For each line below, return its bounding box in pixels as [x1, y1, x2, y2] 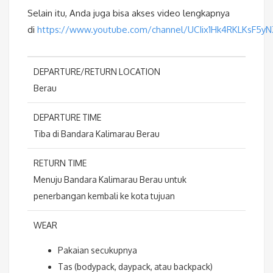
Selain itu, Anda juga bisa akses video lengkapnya [27, 7, 230, 19]
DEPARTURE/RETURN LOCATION [34, 66, 160, 77]
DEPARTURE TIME [34, 112, 101, 123]
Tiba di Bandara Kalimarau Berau [34, 129, 160, 140]
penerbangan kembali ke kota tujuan [34, 191, 175, 202]
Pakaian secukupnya [58, 245, 137, 256]
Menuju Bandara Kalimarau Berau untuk [34, 174, 186, 185]
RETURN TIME [34, 158, 87, 169]
